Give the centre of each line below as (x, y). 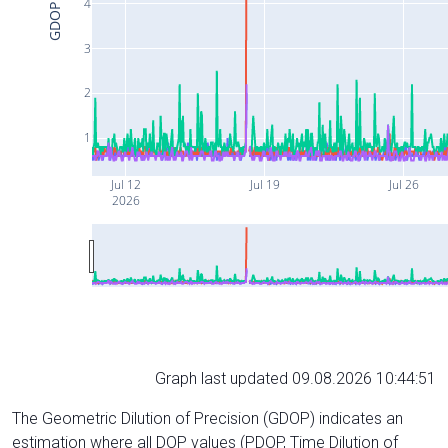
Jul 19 (263, 184)
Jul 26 (402, 184)
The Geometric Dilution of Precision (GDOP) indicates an (207, 418)
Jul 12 (124, 184)
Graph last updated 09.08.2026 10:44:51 (295, 378)
